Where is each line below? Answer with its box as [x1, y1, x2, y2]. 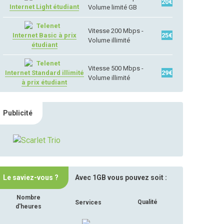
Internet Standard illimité [4, 69, 84, 76]
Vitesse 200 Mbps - [88, 27, 144, 34]
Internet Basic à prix [12, 31, 76, 39]
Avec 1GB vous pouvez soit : [73, 173, 167, 181]
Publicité [3, 109, 33, 117]
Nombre [16, 194, 41, 201]
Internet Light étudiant [9, 3, 79, 10]
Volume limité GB [88, 3, 137, 11]
